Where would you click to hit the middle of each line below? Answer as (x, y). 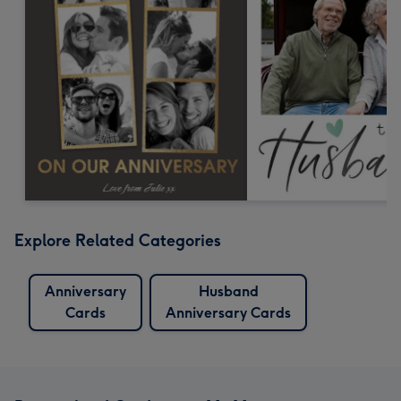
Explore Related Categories (118, 240)
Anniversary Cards (228, 312)
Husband (228, 291)
